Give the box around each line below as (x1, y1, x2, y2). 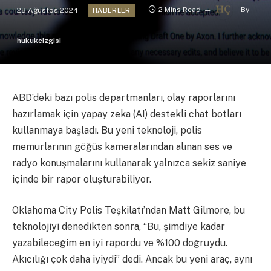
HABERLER (93, 6, 131, 14)
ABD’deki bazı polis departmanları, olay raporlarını (12, 91, 235, 103)
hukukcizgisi (17, 36, 61, 45)
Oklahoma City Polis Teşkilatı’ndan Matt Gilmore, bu (12, 204, 245, 217)
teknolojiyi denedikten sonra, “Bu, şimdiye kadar (12, 221, 225, 233)
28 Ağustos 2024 (17, 5, 78, 15)
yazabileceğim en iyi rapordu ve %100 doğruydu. (12, 237, 227, 249)
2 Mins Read (158, 5, 201, 15)
